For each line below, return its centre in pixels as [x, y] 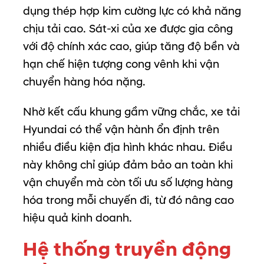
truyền [149, 250]
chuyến [119, 200]
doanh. [114, 218]
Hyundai [46, 129]
